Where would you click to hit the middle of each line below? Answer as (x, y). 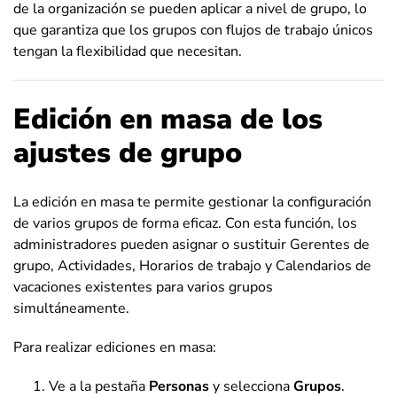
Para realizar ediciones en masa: (115, 348)
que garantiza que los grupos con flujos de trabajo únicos (193, 31)
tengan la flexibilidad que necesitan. (128, 52)
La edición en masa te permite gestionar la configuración (192, 202)
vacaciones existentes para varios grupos (143, 288)
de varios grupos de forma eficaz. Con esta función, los (185, 224)
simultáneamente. (71, 309)
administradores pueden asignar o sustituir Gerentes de (191, 245)
